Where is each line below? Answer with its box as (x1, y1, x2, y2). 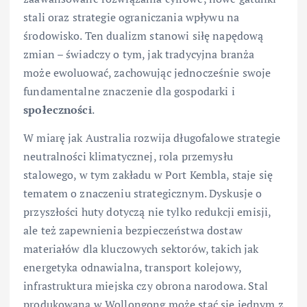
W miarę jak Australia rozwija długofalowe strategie (23, 130, 281, 146)
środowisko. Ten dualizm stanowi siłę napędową (23, 28, 264, 44)
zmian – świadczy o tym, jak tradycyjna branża (23, 47, 255, 62)
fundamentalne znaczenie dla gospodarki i (23, 84, 235, 99)
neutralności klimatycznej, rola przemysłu (23, 149, 233, 164)
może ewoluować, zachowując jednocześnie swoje (23, 65, 271, 81)
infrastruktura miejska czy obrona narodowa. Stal (23, 278, 268, 294)
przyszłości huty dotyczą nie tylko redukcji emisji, (23, 204, 271, 220)
